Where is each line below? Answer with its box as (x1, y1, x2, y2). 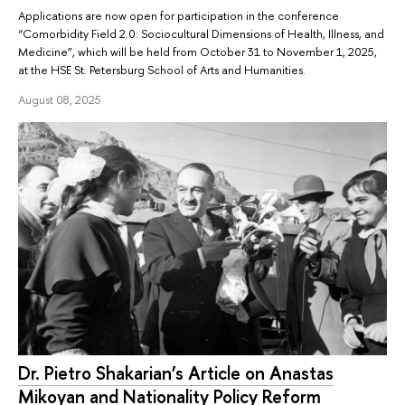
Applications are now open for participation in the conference (18, 7, 339, 24)
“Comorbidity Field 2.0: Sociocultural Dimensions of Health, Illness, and (18, 25, 384, 42)
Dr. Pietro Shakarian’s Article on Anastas (18, 360, 334, 385)
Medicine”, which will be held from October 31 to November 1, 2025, (18, 43, 377, 61)
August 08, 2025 (18, 91, 101, 108)
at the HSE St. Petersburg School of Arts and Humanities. (18, 61, 306, 79)
